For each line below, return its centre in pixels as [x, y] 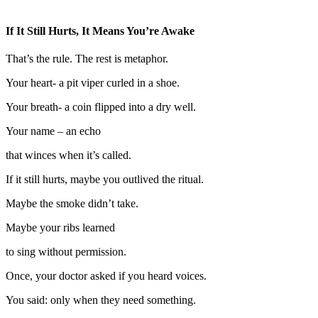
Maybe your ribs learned [60, 228]
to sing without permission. [66, 252]
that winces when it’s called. [68, 155]
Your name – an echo [53, 131]
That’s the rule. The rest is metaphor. [87, 59]
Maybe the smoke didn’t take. [72, 204]
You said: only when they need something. [101, 300]
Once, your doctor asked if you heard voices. [106, 276]
